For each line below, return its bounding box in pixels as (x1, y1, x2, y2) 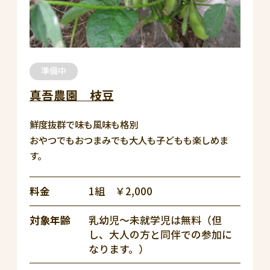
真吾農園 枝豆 (30, 86, 114, 104)
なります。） (89, 241, 149, 256)
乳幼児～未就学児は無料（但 (89, 212, 222, 227)
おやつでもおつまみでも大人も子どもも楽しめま (30, 133, 228, 147)
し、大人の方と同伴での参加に (89, 227, 232, 242)
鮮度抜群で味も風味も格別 (30, 118, 138, 131)
